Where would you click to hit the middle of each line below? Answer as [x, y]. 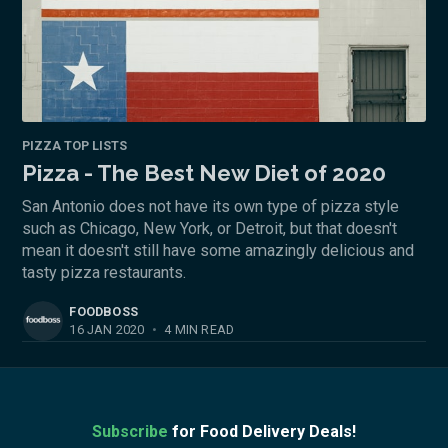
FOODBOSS [103, 311]
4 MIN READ [198, 329]
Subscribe [130, 431]
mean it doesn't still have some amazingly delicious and [218, 251]
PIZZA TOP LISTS [75, 146]
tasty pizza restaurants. [104, 273]
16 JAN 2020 [107, 329]
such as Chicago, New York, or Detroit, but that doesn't [210, 229]
